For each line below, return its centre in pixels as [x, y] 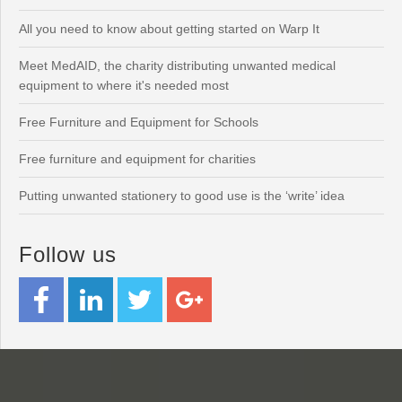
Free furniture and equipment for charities [137, 159]
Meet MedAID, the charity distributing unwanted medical [177, 66]
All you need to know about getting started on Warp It [169, 29]
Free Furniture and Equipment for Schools [139, 122]
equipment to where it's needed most [124, 86]
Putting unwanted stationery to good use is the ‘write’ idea [182, 196]
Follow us [68, 255]
